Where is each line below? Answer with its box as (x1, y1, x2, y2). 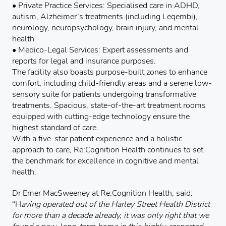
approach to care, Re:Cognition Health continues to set (12, 144, 203, 155)
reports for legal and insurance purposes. (12, 55, 156, 67)
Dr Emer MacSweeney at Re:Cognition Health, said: (12, 187, 193, 199)
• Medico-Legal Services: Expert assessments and (12, 44, 188, 55)
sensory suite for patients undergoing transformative (12, 88, 196, 100)
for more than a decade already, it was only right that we (12, 209, 209, 221)
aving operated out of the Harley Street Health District (21, 198, 210, 210)
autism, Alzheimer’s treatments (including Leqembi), (12, 11, 198, 22)
